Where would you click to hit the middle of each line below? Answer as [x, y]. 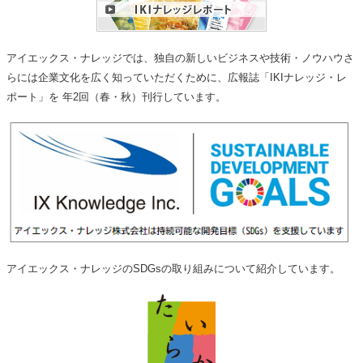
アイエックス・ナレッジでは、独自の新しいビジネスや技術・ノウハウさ [180, 58]
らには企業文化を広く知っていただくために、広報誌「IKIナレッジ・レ [177, 77]
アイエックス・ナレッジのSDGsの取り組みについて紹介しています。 [173, 268]
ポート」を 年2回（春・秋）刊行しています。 [116, 97]
